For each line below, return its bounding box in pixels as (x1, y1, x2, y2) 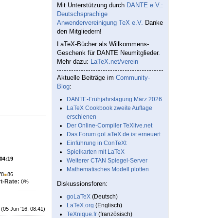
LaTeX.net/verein (91, 58, 138, 66)
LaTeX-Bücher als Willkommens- (57, 40, 149, 48)
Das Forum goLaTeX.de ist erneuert (67, 131, 161, 138)
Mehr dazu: (57, 58, 91, 66)
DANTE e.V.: (127, 1, 163, 9)
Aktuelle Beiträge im (57, 74, 116, 82)
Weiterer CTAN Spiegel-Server (67, 157, 147, 164)
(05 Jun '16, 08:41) (1, 206, 45, 212)
